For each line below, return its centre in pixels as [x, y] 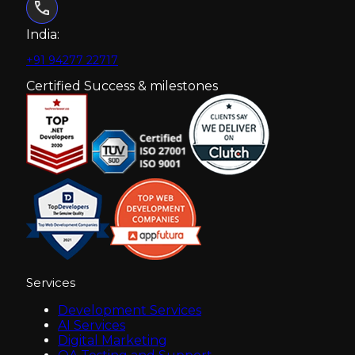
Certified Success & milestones [122, 86]
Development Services [130, 310]
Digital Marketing [113, 340]
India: [43, 34]
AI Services [92, 325]
